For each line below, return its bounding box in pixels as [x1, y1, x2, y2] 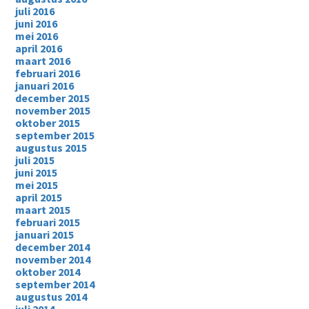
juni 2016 [15, 17, 58, 30]
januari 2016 [15, 79, 74, 92]
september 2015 [15, 128, 95, 142]
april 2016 [15, 41, 63, 55]
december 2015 [15, 91, 90, 105]
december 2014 [15, 240, 90, 254]
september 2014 [15, 277, 95, 291]
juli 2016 [15, 4, 55, 18]
